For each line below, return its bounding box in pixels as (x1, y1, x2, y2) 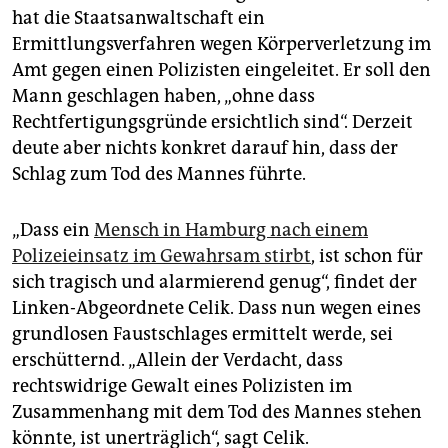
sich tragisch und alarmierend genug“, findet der (12, 271, 417, 294)
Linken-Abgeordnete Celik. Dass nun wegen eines (12, 297, 421, 320)
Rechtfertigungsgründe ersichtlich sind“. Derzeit (12, 111, 413, 134)
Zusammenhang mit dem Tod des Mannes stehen (12, 401, 422, 424)
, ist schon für (311, 245, 423, 268)
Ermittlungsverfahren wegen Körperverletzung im (12, 33, 431, 56)
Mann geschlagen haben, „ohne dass (12, 85, 315, 108)
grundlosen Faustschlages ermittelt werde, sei (12, 323, 393, 346)
